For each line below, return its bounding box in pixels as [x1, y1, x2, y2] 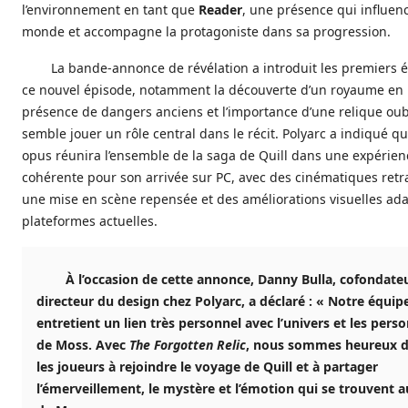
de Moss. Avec [36, 336, 129, 354]
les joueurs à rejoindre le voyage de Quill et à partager [36, 358, 378, 376]
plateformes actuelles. [22, 212, 158, 230]
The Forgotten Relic [129, 336, 246, 354]
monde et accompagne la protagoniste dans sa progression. [22, 23, 391, 41]
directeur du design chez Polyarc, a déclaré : [36, 292, 316, 311]
